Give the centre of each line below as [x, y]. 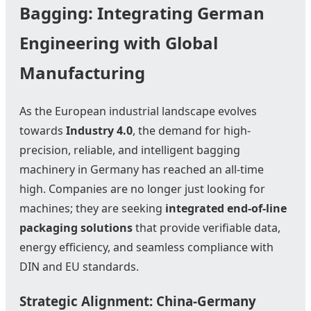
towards [43, 131]
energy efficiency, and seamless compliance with [146, 247]
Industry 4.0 [99, 131]
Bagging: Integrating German [142, 13]
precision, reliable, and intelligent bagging [130, 150]
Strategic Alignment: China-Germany [138, 301]
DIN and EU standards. [79, 267]
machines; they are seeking [92, 208]
